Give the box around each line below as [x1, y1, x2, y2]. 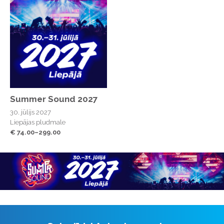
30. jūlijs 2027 [10, 108, 51, 116]
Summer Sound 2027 [10, 94, 98, 104]
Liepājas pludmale [10, 118, 65, 126]
